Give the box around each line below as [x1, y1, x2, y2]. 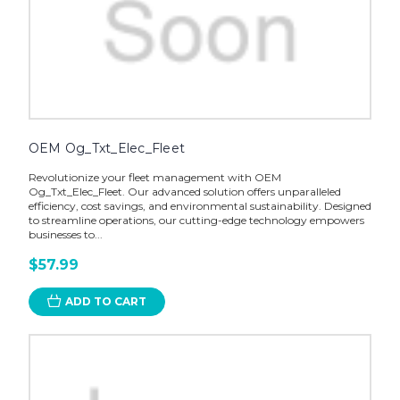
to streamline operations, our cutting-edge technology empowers [28, 212, 364, 227]
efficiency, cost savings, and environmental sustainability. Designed [28, 198, 371, 212]
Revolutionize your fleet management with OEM [28, 170, 281, 184]
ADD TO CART [64, 294, 146, 308]
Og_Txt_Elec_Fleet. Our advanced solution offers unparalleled [28, 184, 341, 198]
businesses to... [28, 227, 103, 241]
